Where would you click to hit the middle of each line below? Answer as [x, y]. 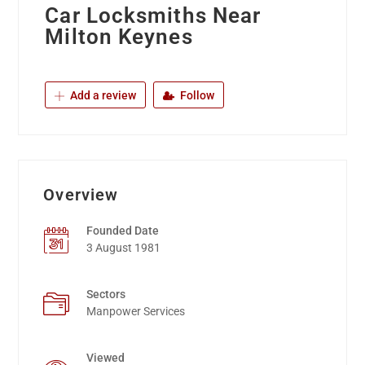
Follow [196, 96]
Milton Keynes [119, 37]
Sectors [106, 295]
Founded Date [123, 231]
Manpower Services [136, 312]
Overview [81, 195]
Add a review [102, 96]
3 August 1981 [124, 248]
